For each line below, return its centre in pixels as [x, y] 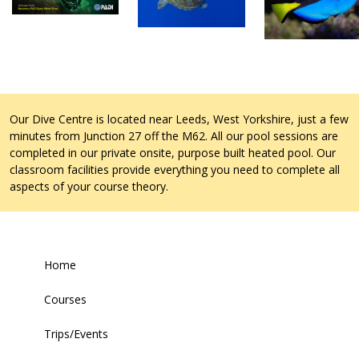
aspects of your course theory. [89, 186]
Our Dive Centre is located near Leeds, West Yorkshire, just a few [179, 119]
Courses [65, 299]
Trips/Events [76, 333]
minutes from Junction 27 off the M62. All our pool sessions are [174, 135]
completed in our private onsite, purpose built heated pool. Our [173, 152]
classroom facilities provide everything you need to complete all [175, 169]
